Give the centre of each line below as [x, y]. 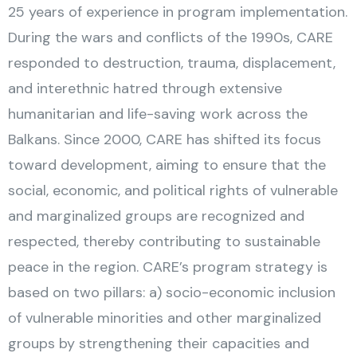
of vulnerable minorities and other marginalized [165, 318]
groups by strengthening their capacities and [159, 343]
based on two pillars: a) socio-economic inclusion [172, 292]
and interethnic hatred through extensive [145, 88]
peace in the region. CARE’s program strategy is [168, 267]
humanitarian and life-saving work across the [158, 114]
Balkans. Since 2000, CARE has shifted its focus [165, 139]
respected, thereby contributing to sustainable [164, 241]
